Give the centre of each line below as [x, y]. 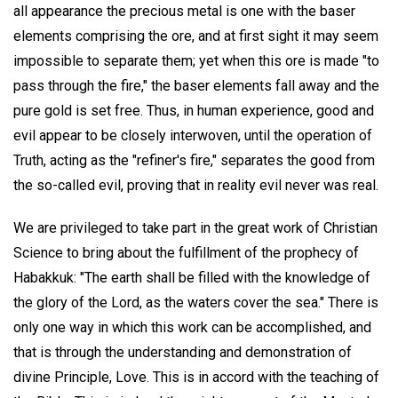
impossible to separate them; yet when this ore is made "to [196, 60]
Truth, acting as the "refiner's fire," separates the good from [194, 160]
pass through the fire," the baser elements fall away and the [196, 85]
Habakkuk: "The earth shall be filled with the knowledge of [192, 278]
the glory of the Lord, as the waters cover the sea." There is [196, 303]
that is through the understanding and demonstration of [183, 353]
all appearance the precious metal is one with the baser [184, 11]
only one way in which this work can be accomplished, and [192, 328]
